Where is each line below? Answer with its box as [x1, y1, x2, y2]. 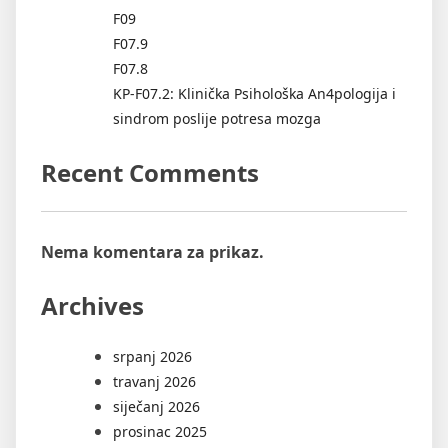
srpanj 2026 [113, 346, 192, 366]
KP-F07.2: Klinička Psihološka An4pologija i [113, 83, 396, 103]
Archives [41, 288, 144, 322]
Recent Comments [41, 155, 259, 189]
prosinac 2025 [113, 421, 207, 441]
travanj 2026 [113, 371, 196, 391]
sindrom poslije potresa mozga [113, 108, 321, 128]
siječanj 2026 [113, 396, 200, 416]
